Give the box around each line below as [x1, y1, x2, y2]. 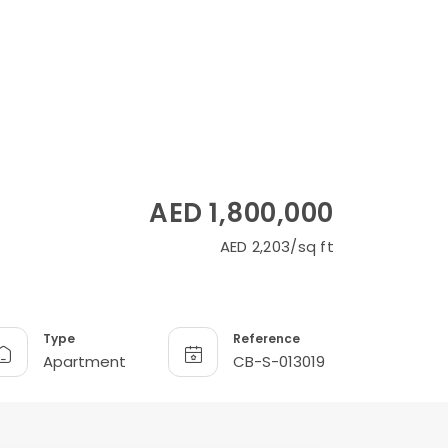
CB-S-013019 [233, 350, 325, 372]
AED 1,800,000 [149, 195, 334, 232]
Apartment [43, 350, 126, 372]
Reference [233, 329, 300, 347]
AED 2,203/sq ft [219, 236, 334, 258]
